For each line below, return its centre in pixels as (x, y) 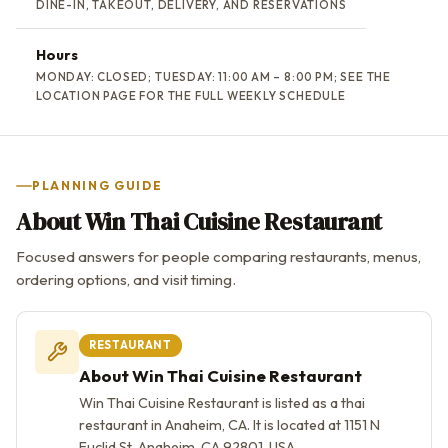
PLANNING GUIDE (97, 185)
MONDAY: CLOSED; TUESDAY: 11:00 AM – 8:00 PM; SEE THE (213, 76)
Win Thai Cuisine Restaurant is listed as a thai (222, 402)
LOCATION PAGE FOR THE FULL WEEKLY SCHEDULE (191, 95)
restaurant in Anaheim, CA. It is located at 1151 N (229, 424)
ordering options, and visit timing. (126, 279)
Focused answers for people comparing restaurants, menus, (218, 256)
